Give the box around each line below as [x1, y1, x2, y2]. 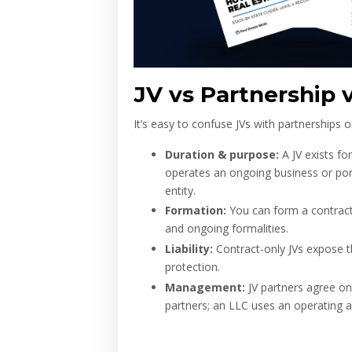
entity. [165, 182, 196, 198]
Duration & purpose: [165, 146, 279, 162]
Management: [165, 280, 245, 295]
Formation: [165, 203, 226, 218]
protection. [165, 259, 220, 275]
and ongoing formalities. [165, 221, 288, 236]
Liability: [165, 241, 213, 257]
